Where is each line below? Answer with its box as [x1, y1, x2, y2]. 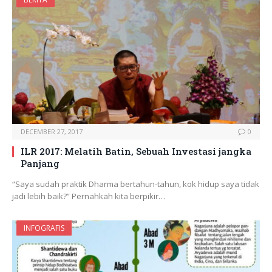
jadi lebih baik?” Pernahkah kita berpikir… [12, 191, 165, 202]
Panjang [21, 157, 59, 170]
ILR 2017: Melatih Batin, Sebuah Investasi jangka [21, 145, 251, 158]
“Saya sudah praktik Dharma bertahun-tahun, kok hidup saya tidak [12, 178, 259, 190]
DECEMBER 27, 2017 [21, 127, 83, 137]
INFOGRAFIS [24, 223, 64, 234]
